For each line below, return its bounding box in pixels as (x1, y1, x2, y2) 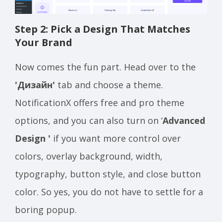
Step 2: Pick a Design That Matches (15, 22, 190, 36)
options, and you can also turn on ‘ (15, 114, 163, 126)
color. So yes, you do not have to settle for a (15, 185, 203, 198)
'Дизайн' (15, 78, 55, 91)
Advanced (163, 114, 205, 126)
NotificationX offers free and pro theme (15, 96, 184, 109)
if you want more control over (51, 132, 181, 144)
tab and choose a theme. (55, 78, 163, 91)
